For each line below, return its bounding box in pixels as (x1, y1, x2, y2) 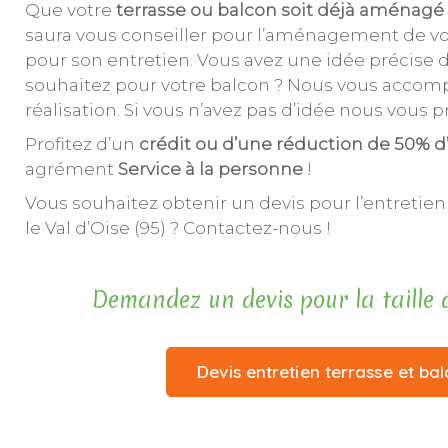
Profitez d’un (24, 134, 139, 155)
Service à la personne (117, 159, 303, 180)
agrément (24, 159, 118, 180)
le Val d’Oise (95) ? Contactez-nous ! (24, 218, 331, 239)
